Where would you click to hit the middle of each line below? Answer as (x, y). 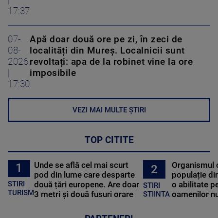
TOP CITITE (109, 140)
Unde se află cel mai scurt (82, 165)
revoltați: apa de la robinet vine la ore (111, 62)
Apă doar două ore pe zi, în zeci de (106, 40)
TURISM (21, 192)
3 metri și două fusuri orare (84, 194)
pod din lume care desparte (85, 175)
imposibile (53, 73)
